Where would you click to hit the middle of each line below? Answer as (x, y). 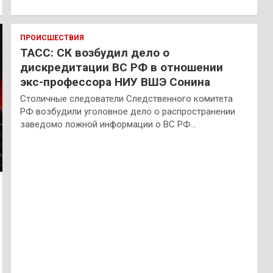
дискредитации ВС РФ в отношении (121, 68)
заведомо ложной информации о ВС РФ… (108, 125)
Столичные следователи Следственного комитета (126, 99)
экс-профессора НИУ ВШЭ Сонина (115, 82)
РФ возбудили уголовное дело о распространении (127, 112)
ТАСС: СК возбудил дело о (94, 53)
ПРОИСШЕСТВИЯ (52, 38)
